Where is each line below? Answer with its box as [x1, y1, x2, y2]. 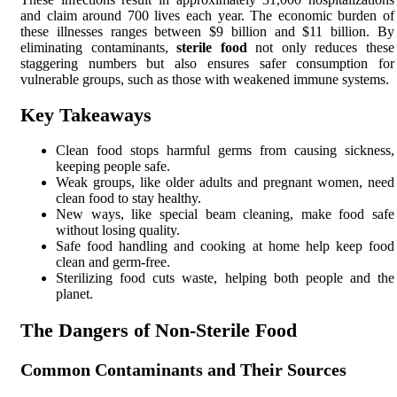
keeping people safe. [56, 159, 170, 175]
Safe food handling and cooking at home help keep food [56, 238, 394, 254]
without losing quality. [56, 222, 180, 238]
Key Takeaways [20, 104, 152, 126]
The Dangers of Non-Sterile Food [20, 318, 297, 341]
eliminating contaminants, [20, 39, 177, 55]
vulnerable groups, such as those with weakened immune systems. [20, 71, 389, 87]
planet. [56, 286, 93, 302]
